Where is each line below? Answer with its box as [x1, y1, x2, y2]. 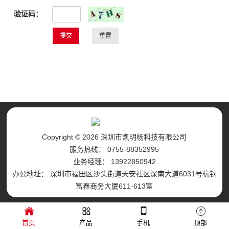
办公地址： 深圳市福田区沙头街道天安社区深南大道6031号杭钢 [12, 170, 217, 178]
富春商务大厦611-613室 [76, 182, 153, 190]
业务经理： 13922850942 [73, 157, 156, 166]
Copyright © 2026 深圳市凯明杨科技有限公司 [42, 133, 187, 141]
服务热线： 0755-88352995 [70, 145, 159, 153]
